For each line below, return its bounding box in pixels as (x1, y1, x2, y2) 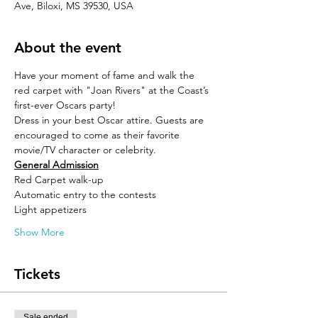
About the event (14, 39, 121, 56)
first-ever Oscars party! (14, 99, 119, 111)
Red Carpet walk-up (14, 173, 104, 186)
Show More (14, 226, 65, 238)
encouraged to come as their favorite (14, 128, 182, 141)
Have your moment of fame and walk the (14, 69, 197, 82)
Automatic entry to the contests (14, 188, 159, 201)
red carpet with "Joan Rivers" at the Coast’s (14, 84, 212, 97)
